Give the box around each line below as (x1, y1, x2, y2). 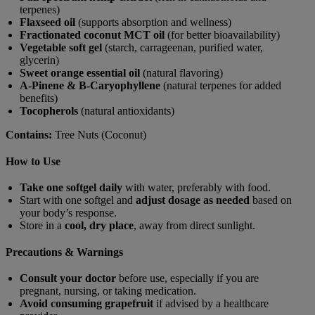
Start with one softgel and (20, 193, 136, 206)
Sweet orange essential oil (20, 66, 140, 79)
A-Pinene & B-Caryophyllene (20, 79, 160, 91)
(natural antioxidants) (78, 104, 174, 117)
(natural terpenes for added (160, 79, 281, 91)
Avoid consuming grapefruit (20, 297, 153, 309)
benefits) (20, 91, 58, 104)
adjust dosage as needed (136, 193, 250, 206)
